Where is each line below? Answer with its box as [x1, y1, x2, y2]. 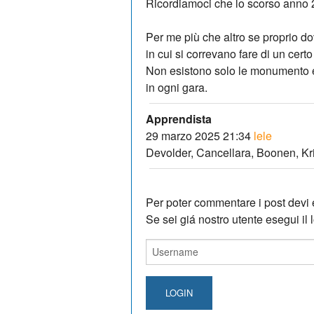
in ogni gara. [146, 78, 207, 95]
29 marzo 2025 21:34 [146, 127, 251, 144]
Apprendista [146, 110, 212, 127]
